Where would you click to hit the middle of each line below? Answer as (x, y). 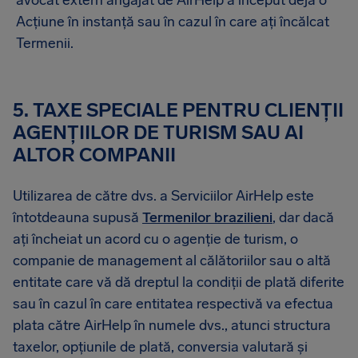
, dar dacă (303, 217)
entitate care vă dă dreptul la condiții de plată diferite (179, 282)
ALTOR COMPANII (94, 155)
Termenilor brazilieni (207, 217)
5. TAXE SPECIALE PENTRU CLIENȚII (178, 110)
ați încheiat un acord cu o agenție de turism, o (155, 239)
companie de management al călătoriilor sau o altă (172, 261)
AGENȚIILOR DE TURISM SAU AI (158, 132)
